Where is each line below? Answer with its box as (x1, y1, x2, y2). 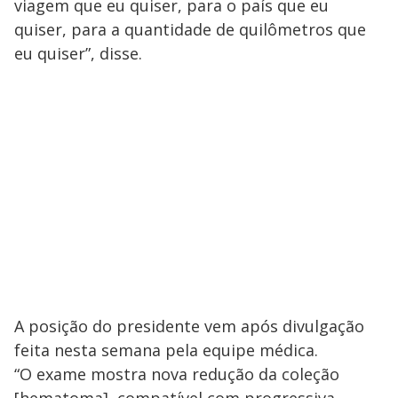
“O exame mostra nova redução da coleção (14, 362, 339, 385)
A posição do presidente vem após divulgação (14, 314, 364, 337)
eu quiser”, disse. (14, 42, 142, 64)
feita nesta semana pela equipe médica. (14, 338, 318, 361)
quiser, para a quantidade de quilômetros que (14, 18, 366, 40)
